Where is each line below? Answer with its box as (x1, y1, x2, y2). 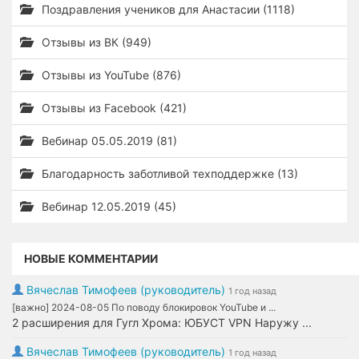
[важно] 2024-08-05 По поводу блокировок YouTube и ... (12, 301, 276, 313)
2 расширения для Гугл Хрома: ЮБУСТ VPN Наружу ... (12, 316, 312, 329)
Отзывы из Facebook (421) (38, 101, 187, 115)
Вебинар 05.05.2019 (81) (38, 134, 177, 147)
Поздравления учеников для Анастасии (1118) (38, 2, 295, 16)
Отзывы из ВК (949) (38, 35, 151, 49)
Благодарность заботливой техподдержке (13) (38, 167, 298, 180)
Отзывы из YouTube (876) (38, 68, 181, 82)
